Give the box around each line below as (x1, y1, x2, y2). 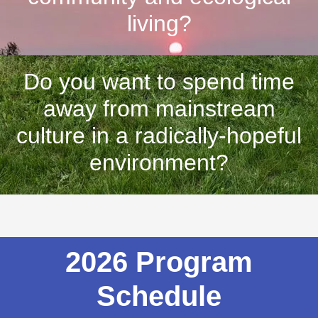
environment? (89, 149, 229, 175)
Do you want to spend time (23, 68, 295, 94)
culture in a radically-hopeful (16, 122, 302, 148)
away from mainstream (43, 95, 275, 121)
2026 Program (65, 246, 253, 278)
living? (126, 10, 192, 36)
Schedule (97, 280, 221, 312)
